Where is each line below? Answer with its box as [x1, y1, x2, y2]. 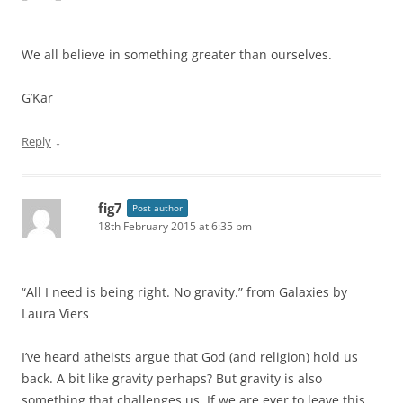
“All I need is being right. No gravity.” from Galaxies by [22, 283, 347, 300]
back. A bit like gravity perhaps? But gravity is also [22, 370, 322, 387]
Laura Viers [22, 305, 89, 322]
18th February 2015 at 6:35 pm [98, 219, 252, 234]
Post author [132, 201, 183, 214]
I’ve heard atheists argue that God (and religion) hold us [22, 348, 358, 365]
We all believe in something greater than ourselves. [22, 46, 332, 63]
